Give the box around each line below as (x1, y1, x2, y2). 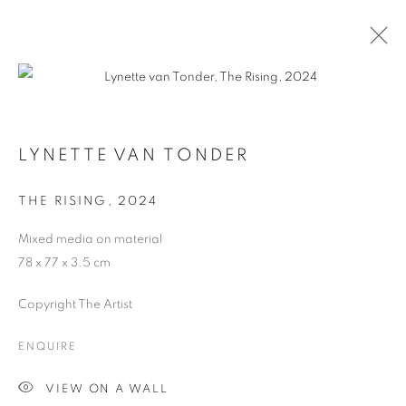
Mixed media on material (18, 233, 162, 246)
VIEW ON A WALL (44, 382, 169, 395)
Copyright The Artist (18, 298, 132, 311)
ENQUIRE (18, 341, 77, 352)
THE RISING (18, 195, 108, 208)
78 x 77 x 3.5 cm (18, 256, 111, 269)
